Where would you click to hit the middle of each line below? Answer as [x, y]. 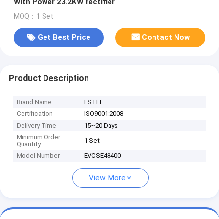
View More [107, 178]
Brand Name [34, 102]
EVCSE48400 [103, 156]
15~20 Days [101, 126]
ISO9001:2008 [104, 114]
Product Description [49, 78]
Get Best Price [64, 37]
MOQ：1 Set [33, 16]
